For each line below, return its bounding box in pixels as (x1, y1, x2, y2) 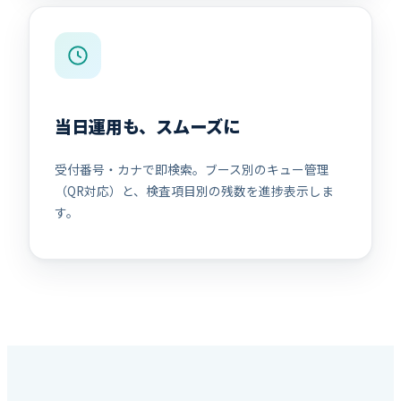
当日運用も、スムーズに (55, 113, 240, 139)
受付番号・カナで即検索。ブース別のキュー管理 (55, 160, 329, 179)
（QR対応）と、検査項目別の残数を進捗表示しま (55, 182, 334, 200)
